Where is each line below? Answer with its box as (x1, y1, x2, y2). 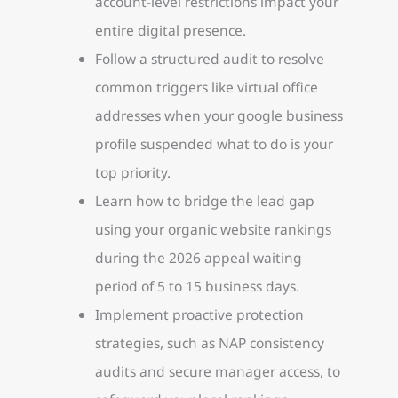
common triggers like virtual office (94, 76, 318, 97)
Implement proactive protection (94, 304, 304, 324)
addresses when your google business (94, 105, 343, 125)
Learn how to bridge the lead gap (94, 190, 314, 211)
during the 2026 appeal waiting (94, 247, 302, 267)
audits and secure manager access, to (94, 361, 340, 381)
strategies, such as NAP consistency (94, 332, 324, 353)
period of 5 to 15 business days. (94, 275, 299, 296)
